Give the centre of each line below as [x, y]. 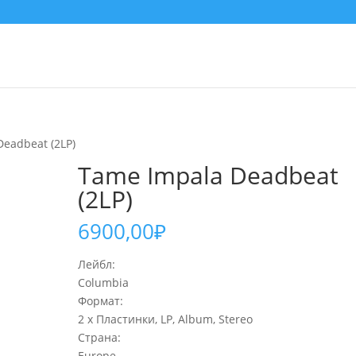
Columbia [104, 282]
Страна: [100, 337]
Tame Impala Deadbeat [209, 175]
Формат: [101, 301]
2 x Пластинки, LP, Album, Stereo [166, 319]
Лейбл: [97, 264]
